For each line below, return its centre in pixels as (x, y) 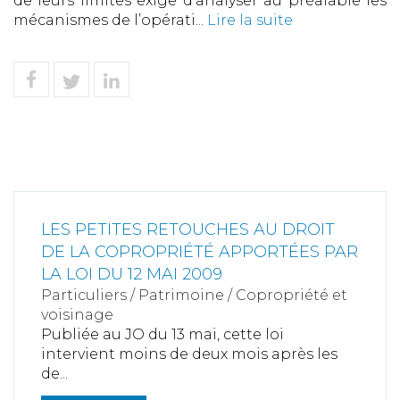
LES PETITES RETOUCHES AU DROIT (188, 229)
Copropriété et (292, 295)
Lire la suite (250, 20)
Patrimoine (181, 295)
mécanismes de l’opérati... (110, 20)
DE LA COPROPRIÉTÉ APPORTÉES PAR (200, 252)
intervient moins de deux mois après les (189, 354)
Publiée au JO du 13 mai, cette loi (162, 334)
